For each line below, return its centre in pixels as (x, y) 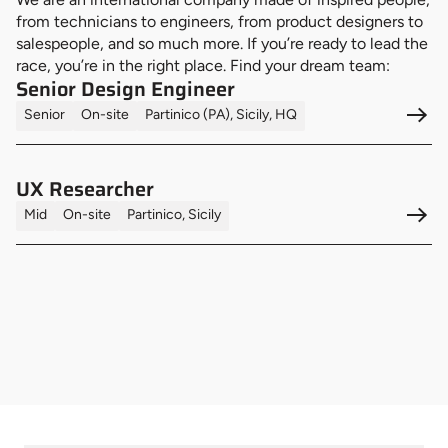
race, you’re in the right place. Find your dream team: (203, 65)
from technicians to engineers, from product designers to (219, 21)
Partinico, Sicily (174, 214)
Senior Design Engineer (125, 88)
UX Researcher (85, 188)
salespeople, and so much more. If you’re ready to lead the (222, 43)
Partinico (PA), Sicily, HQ (221, 114)
